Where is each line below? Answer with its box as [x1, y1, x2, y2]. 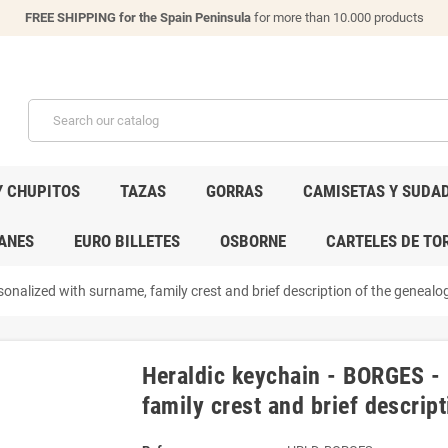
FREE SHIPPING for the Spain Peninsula [24, 10, 251, 25]
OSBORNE [219, 230, 286, 251]
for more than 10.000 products [250, 10, 424, 25]
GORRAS [206, 180, 263, 201]
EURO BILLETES [73, 230, 180, 251]
